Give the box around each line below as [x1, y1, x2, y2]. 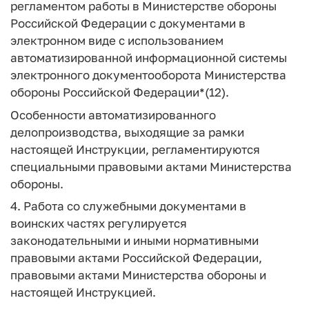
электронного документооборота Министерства [10, 68, 286, 82]
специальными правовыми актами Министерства [10, 159, 292, 174]
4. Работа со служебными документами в [10, 199, 246, 213]
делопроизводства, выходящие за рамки [10, 124, 244, 139]
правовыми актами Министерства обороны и [10, 268, 266, 282]
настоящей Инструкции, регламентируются [10, 141, 260, 157]
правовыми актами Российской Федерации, [10, 250, 262, 265]
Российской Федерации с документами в [10, 16, 246, 30]
